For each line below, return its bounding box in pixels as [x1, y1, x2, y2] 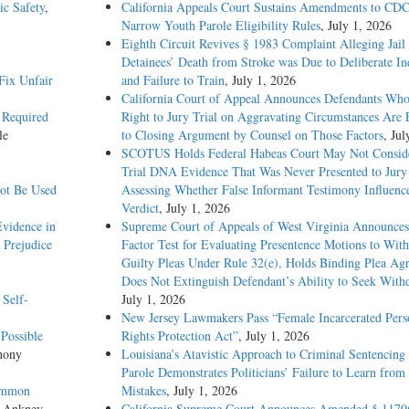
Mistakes [121, 382, 166, 400]
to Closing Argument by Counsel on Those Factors [121, 126, 383, 144]
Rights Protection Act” [121, 327, 238, 345]
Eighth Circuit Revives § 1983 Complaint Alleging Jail [121, 35, 405, 53]
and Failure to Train [121, 71, 225, 89]
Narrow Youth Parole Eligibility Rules [121, 16, 320, 35]
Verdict [121, 199, 159, 217]
